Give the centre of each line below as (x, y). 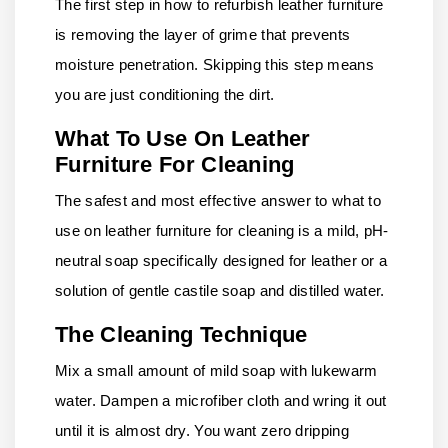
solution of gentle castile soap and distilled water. (220, 291)
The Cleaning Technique (181, 335)
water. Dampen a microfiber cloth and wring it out (221, 401)
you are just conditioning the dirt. (165, 95)
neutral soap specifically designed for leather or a (221, 261)
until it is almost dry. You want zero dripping (202, 431)
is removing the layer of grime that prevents (203, 35)
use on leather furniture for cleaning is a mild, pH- (222, 231)
